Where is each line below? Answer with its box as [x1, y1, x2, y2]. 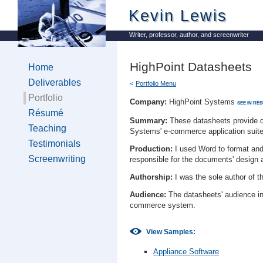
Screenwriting [28, 154, 86, 164]
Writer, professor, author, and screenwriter [129, 31, 249, 38]
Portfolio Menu [136, 80, 176, 87]
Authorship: [130, 173, 173, 181]
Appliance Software [153, 247, 219, 257]
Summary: [130, 116, 167, 125]
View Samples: [146, 228, 195, 236]
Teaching [28, 123, 66, 133]
